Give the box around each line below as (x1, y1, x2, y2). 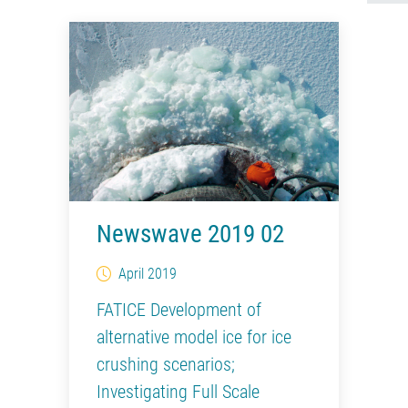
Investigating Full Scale (97, 381, 260, 403)
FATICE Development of (97, 299, 261, 321)
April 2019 (118, 265, 177, 283)
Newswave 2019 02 (97, 219, 284, 250)
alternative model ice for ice (97, 326, 291, 349)
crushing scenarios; (97, 353, 235, 376)
